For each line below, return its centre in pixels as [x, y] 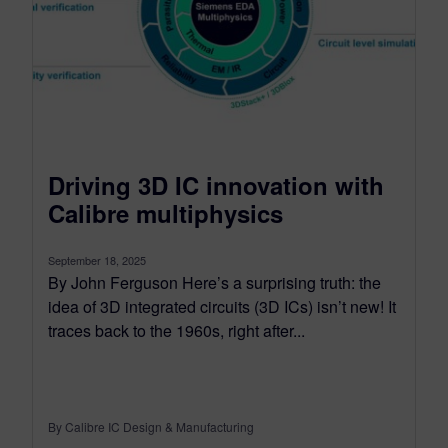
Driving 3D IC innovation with [216, 185]
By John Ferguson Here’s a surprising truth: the [214, 283]
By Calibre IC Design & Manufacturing [151, 427]
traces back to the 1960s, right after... [176, 331]
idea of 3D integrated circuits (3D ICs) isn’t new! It [222, 307]
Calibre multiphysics [169, 213]
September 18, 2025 [97, 260]
